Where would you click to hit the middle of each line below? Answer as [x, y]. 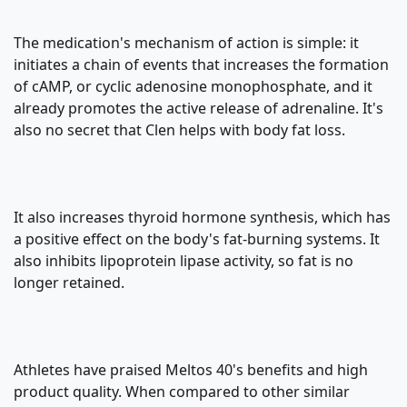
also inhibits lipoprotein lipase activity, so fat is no [184, 261]
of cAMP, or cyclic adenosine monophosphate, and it [193, 86]
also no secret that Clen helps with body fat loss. [179, 130]
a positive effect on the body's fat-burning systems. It [197, 239]
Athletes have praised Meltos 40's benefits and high [191, 370]
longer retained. [69, 283]
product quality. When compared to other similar [182, 392]
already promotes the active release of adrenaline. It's [199, 108]
